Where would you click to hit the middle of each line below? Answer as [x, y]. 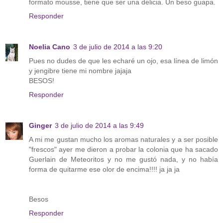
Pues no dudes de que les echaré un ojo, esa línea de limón [123, 61]
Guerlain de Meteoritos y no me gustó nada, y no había [123, 160]
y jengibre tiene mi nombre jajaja [80, 71]
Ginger [40, 126]
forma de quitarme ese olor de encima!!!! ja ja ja [104, 169]
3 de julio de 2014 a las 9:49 [99, 126]
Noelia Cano [50, 47]
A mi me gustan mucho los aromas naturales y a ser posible [123, 140]
